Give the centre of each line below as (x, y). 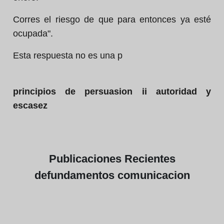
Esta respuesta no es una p (68, 55)
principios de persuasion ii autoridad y (112, 91)
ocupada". (33, 33)
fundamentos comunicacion (118, 175)
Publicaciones (86, 159)
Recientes (150, 159)
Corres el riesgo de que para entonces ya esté (112, 19)
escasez (30, 105)
